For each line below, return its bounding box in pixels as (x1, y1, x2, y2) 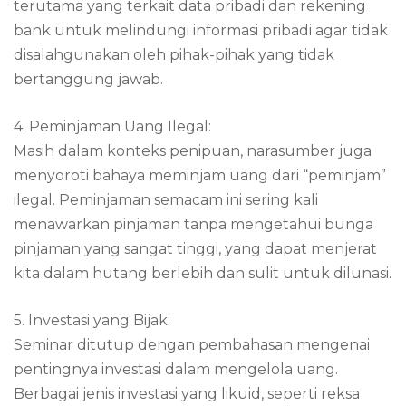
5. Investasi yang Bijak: (14, 312, 170, 329)
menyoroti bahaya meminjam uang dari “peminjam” (14, 167, 386, 184)
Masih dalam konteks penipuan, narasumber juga (14, 142, 372, 159)
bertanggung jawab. (14, 71, 163, 88)
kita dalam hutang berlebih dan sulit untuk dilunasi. (14, 265, 391, 282)
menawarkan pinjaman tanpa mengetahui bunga (14, 216, 373, 233)
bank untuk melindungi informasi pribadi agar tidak (14, 22, 388, 39)
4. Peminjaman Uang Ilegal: (14, 118, 211, 135)
